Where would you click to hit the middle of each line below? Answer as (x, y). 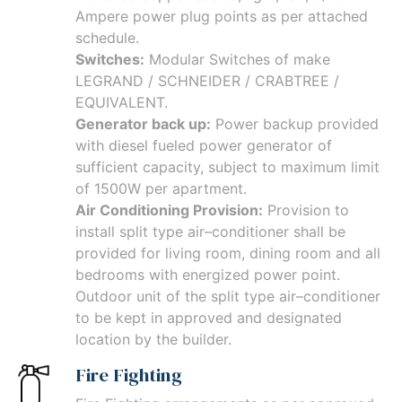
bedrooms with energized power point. (208, 275)
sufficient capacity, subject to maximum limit (227, 167)
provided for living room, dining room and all (228, 253)
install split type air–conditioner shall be (210, 232)
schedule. (107, 38)
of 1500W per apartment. (161, 189)
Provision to (306, 210)
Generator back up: (143, 124)
